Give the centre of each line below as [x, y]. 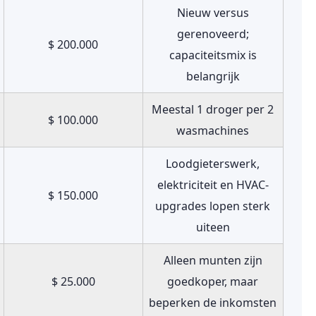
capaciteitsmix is [213, 55]
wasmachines [213, 130]
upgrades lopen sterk [213, 206]
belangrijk [213, 76]
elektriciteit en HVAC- [213, 185]
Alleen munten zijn [213, 260]
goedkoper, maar [213, 281]
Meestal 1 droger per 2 [213, 109]
